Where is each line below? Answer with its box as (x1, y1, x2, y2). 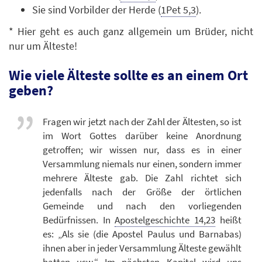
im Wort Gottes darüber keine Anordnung (42, 129, 242, 142)
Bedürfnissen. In (42, 213, 115, 226)
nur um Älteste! (9, 39, 77, 53)
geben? (9, 81, 53, 100)
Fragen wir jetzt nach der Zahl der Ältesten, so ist (42, 115, 242, 128)
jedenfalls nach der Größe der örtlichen (42, 185, 242, 198)
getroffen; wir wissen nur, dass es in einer (42, 143, 242, 156)
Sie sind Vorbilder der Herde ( (32, 2, 161, 16)
